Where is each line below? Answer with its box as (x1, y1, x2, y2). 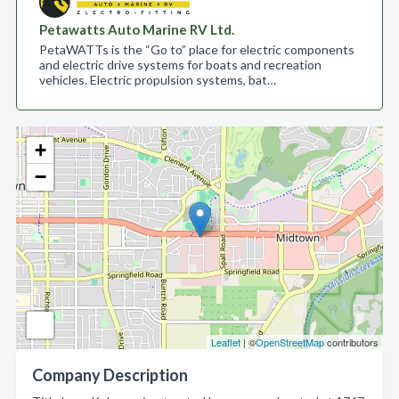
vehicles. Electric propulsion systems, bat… (39, 72, 276, 87)
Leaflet (211, 335, 240, 349)
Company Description (32, 365, 188, 385)
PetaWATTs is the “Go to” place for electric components (39, 42, 354, 57)
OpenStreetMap (256, 335, 324, 349)
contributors (324, 335, 379, 349)
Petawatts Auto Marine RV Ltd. (39, 21, 234, 37)
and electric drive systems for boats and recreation (39, 57, 322, 72)
